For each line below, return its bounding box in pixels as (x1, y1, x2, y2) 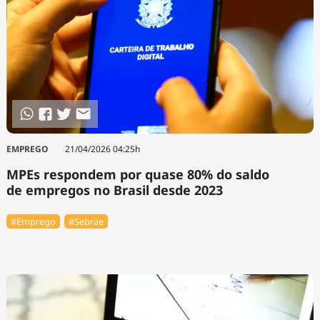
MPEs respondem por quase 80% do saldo (6, 166, 269, 184)
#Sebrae (69, 214, 104, 228)
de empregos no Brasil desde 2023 (6, 181, 223, 199)
